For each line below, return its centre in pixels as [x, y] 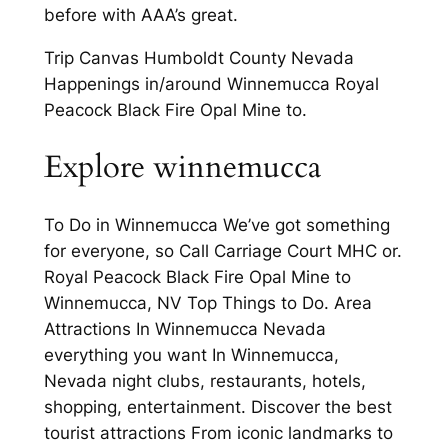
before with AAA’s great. [140, 15]
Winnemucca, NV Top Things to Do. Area [207, 302]
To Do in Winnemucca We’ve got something [216, 224]
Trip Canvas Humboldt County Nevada [198, 58]
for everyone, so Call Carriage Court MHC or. [222, 250]
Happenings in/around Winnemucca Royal [211, 84]
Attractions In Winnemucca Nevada [184, 328]
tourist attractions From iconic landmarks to [218, 432]
